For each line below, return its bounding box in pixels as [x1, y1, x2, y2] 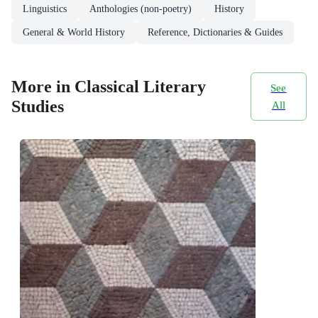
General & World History [23, 27, 125, 38]
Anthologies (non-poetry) [89, 4, 192, 15]
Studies [11, 97, 64, 116]
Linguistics [23, 4, 67, 15]
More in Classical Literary [11, 77, 206, 96]
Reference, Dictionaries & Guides [148, 27, 283, 38]
